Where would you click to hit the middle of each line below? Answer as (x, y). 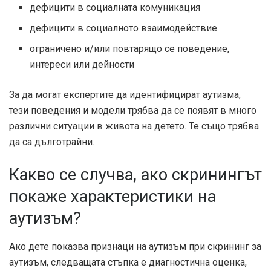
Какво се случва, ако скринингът (135, 175)
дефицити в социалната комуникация (115, 8)
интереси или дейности (82, 65)
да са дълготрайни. (52, 142)
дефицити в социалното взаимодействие (124, 28)
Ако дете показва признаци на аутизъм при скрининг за (135, 246)
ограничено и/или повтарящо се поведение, (130, 49)
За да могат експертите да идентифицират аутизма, (125, 95)
